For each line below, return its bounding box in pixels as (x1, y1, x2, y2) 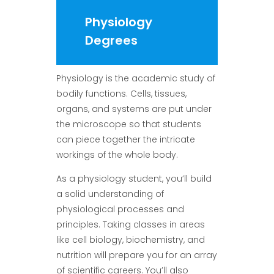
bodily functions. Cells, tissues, (56, 87, 187, 100)
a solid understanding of (56, 187, 164, 200)
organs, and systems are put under (56, 102, 212, 115)
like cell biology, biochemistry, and (56, 233, 205, 246)
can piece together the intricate (56, 133, 195, 146)
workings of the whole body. (56, 148, 178, 161)
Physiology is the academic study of (56, 72, 215, 84)
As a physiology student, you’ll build (56, 172, 212, 185)
